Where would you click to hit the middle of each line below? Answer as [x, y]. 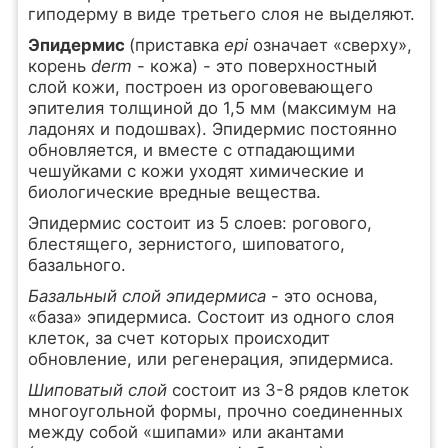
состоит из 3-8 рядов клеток [290, 390]
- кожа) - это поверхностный [256, 66]
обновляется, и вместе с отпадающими [191, 150]
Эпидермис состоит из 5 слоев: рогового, [199, 223]
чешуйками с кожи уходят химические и [195, 171]
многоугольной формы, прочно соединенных [215, 411]
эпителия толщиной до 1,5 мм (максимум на [211, 108]
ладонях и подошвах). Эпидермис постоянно [212, 129]
